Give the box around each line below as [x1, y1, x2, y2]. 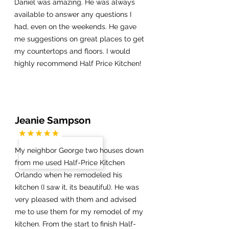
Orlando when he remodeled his [15, 170, 122, 179]
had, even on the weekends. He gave [14, 22, 136, 31]
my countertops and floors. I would [14, 47, 130, 55]
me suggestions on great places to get [14, 34, 144, 43]
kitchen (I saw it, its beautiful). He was [15, 182, 139, 191]
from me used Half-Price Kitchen [15, 158, 125, 167]
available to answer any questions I [14, 10, 131, 18]
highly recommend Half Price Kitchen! [14, 59, 142, 67]
